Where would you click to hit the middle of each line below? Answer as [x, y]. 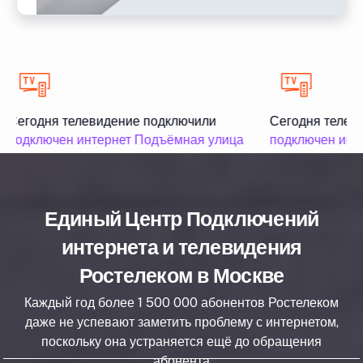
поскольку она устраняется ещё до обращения [181, 341]
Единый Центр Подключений [181, 218]
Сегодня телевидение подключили [109, 121]
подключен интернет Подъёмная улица [122, 139]
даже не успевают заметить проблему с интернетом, [181, 322]
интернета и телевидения [181, 247]
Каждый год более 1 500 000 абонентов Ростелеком [181, 302]
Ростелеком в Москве [181, 275]
